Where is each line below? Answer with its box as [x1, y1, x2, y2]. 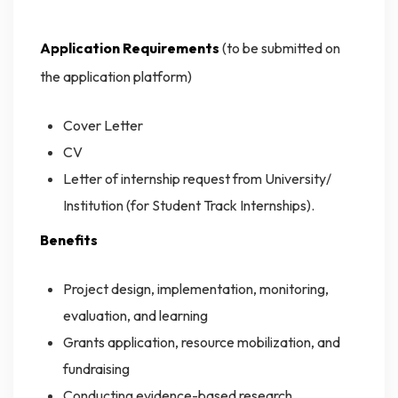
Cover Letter [62, 116, 143, 135]
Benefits [40, 231, 98, 250]
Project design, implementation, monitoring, [62, 280, 329, 298]
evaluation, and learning [62, 306, 208, 325]
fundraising [62, 360, 130, 378]
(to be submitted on [222, 39, 340, 58]
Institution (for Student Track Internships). [62, 196, 314, 215]
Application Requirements [40, 39, 222, 58]
